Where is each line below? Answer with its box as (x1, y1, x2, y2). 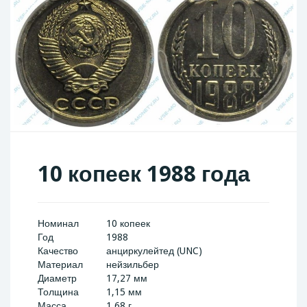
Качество (38, 245, 78, 257)
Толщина (38, 286, 79, 298)
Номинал (38, 218, 79, 230)
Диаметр (38, 273, 77, 284)
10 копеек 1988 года (38, 161, 250, 188)
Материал (38, 259, 83, 271)
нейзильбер (106, 259, 159, 271)
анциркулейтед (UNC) (106, 245, 202, 257)
